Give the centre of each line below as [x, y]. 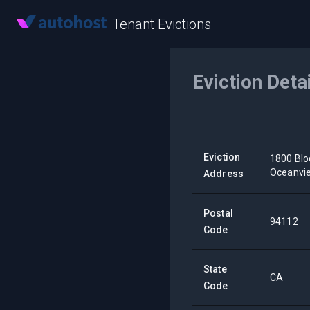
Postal [218, 213]
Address [224, 174]
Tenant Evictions [162, 24]
